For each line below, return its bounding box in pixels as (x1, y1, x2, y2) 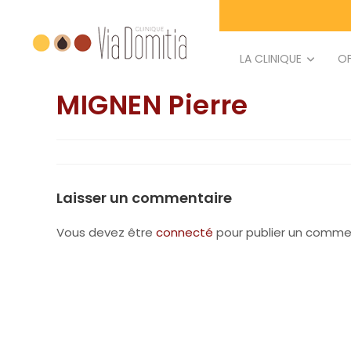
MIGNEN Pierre (56, 86, 248, 124)
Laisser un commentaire (56, 188, 232, 208)
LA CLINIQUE (240, 51, 302, 67)
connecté (156, 224, 213, 241)
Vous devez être (56, 224, 156, 241)
